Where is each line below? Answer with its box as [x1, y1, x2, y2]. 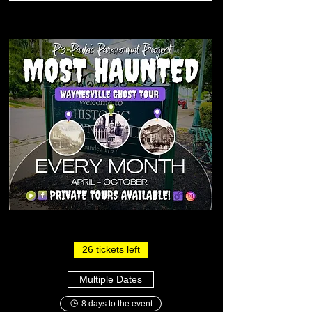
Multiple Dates [79, 273, 142, 285]
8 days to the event [81, 299, 153, 309]
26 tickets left [81, 244, 140, 255]
